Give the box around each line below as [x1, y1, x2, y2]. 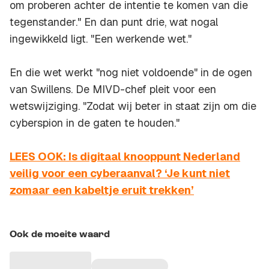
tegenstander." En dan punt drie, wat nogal [10, 15, 218, 29]
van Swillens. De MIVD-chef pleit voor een [10, 82, 216, 97]
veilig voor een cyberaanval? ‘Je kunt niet [10, 166, 230, 181]
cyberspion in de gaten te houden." [10, 116, 180, 130]
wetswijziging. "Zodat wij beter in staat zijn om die [10, 99, 256, 113]
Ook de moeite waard [10, 230, 110, 240]
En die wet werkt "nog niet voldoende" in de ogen [10, 65, 252, 80]
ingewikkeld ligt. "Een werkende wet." [10, 32, 192, 46]
